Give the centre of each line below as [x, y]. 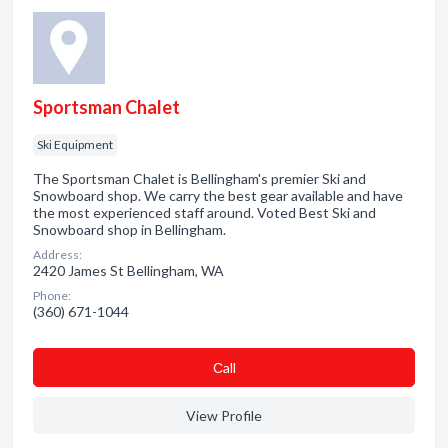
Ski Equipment [75, 144]
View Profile [224, 415]
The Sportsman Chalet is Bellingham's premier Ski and [199, 178]
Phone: [52, 295]
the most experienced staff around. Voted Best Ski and [204, 212]
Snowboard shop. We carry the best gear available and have [218, 195]
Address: [57, 254]
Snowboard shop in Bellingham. [129, 229]
